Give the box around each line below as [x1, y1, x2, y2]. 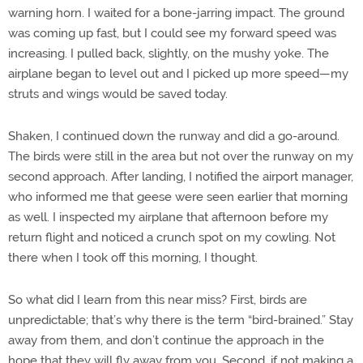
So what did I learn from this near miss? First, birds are [8, 293, 307, 307]
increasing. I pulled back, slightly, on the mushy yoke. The [8, 46, 329, 61]
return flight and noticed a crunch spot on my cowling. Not [8, 230, 335, 245]
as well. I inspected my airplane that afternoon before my [8, 210, 328, 224]
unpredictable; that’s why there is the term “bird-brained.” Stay [8, 313, 353, 327]
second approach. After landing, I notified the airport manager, [8, 169, 353, 184]
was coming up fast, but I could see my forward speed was [8, 26, 336, 41]
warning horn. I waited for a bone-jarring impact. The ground [8, 6, 344, 20]
